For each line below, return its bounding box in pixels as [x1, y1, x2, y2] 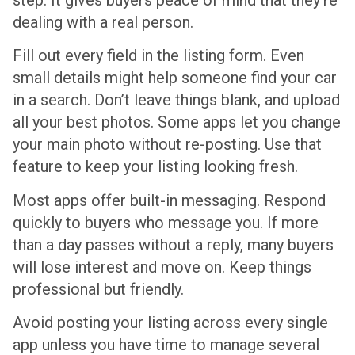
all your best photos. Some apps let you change [13, 113, 341, 132]
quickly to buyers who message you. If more [13, 212, 319, 232]
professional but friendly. [13, 279, 184, 299]
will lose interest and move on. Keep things [13, 257, 311, 277]
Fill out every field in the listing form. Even [13, 46, 304, 66]
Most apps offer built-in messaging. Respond [13, 190, 326, 210]
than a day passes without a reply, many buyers [13, 235, 334, 254]
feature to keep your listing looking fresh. [13, 157, 298, 177]
